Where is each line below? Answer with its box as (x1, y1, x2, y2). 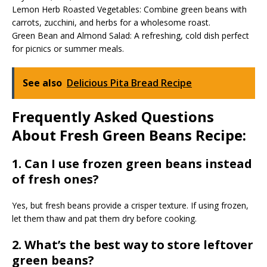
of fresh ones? (12, 171, 99, 188)
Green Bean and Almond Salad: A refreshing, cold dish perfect (12, 30, 249, 42)
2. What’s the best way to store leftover (12, 237, 253, 253)
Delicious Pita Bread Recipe (67, 76, 192, 90)
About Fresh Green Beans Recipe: (12, 125, 246, 145)
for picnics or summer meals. (12, 43, 124, 55)
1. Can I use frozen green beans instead (12, 156, 252, 172)
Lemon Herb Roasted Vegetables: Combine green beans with (12, 4, 247, 15)
